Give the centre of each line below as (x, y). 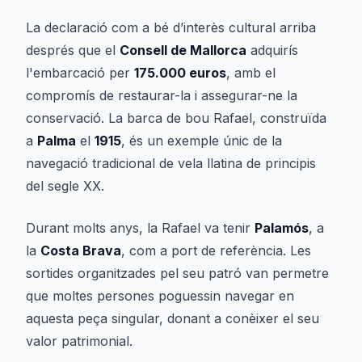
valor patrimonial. (79, 341)
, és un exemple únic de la (202, 141)
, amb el (251, 73)
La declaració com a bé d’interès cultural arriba (171, 27)
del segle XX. (65, 186)
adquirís (272, 50)
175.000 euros (180, 73)
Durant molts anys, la (94, 228)
